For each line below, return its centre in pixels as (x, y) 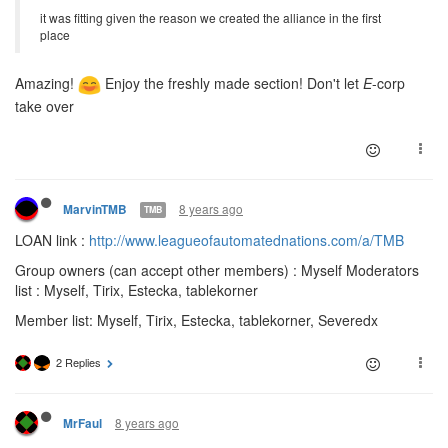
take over (44, 105)
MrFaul (82, 423)
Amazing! (46, 82)
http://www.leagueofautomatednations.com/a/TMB (246, 239)
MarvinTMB (95, 209)
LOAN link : (52, 239)
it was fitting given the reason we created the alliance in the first (210, 17)
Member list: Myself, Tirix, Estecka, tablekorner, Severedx (196, 319)
